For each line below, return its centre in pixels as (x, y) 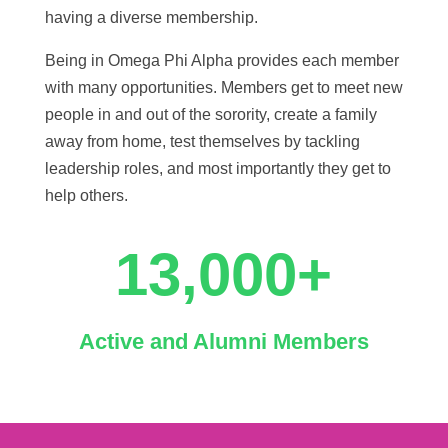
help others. (86, 196)
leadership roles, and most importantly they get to (217, 169)
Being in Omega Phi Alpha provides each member (221, 61)
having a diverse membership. (151, 18)
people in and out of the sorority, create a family (210, 115)
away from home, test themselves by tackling (202, 142)
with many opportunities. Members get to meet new (223, 88)
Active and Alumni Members (223, 342)
